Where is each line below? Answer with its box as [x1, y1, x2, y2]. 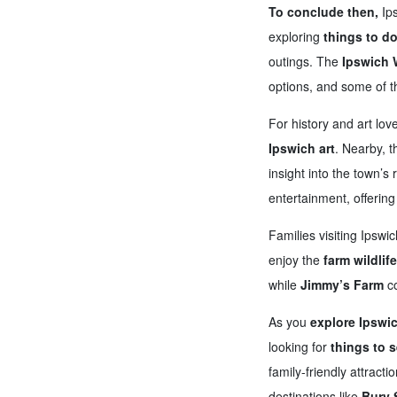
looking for [268, 337, 331, 355]
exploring [268, 27, 323, 45]
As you [268, 312, 310, 331]
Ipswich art [268, 138, 335, 157]
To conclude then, [268, 2, 378, 20]
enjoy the [268, 250, 323, 269]
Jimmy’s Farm [300, 275, 384, 293]
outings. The [268, 51, 342, 70]
